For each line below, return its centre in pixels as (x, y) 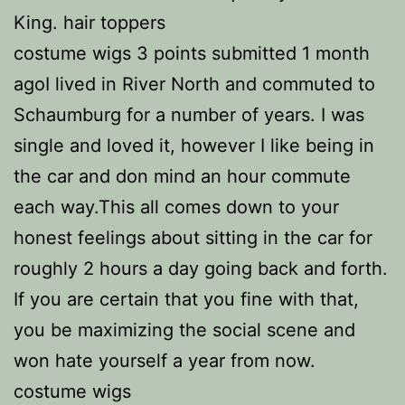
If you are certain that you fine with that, (186, 299)
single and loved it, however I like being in (194, 146)
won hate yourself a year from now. (165, 361)
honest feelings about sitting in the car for (193, 238)
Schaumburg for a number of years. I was (189, 115)
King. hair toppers (89, 23)
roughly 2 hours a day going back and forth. (201, 268)
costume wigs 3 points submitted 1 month (192, 53)
